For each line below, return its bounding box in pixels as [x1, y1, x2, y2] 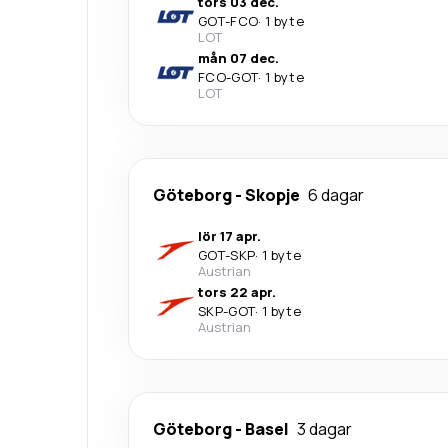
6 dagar [308, 183, 364, 206]
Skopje [245, 183, 300, 206]
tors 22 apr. [198, 282, 276, 301]
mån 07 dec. [198, 48, 279, 67]
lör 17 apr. [198, 226, 261, 245]
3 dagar [297, 417, 352, 440]
